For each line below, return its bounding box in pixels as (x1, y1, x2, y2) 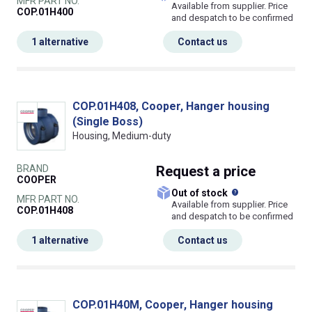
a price (212, 163, 256, 180)
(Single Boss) (72, 115, 143, 129)
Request (156, 163, 212, 180)
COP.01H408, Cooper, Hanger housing (72, 100, 270, 114)
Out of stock (178, 187, 230, 199)
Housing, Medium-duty (72, 130, 171, 142)
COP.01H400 (17, 6, 73, 18)
